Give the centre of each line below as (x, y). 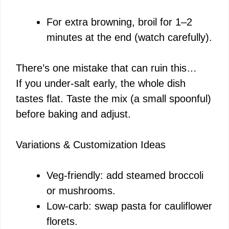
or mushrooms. (81, 190)
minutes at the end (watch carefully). (129, 37)
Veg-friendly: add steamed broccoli (125, 175)
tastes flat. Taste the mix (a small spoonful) (113, 98)
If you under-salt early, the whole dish (101, 83)
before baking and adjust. (73, 114)
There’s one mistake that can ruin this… (106, 68)
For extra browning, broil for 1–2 (119, 22)
